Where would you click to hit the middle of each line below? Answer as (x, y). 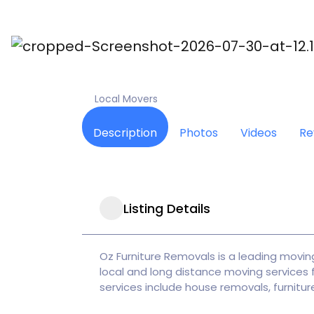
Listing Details (167, 208)
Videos (259, 133)
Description (125, 133)
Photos (199, 133)
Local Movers (126, 99)
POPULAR (112, 42)
